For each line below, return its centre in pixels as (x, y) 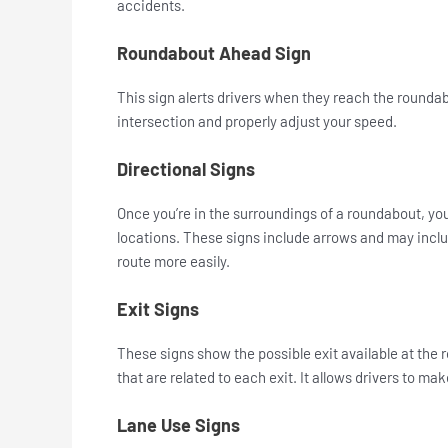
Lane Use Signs (178, 425)
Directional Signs (186, 169)
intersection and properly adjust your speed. (257, 121)
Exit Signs (158, 309)
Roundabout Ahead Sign (214, 53)
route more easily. (175, 261)
